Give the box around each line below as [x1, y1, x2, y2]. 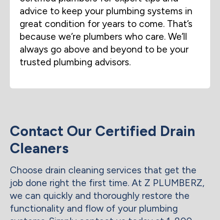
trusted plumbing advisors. [20, 56, 131, 68]
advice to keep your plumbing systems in [20, 5, 192, 17]
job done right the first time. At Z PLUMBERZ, [10, 177, 204, 189]
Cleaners [10, 139, 69, 157]
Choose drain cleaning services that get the [10, 164, 196, 176]
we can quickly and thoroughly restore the [10, 190, 190, 201]
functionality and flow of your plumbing [10, 202, 178, 214]
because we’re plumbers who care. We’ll [20, 31, 187, 43]
